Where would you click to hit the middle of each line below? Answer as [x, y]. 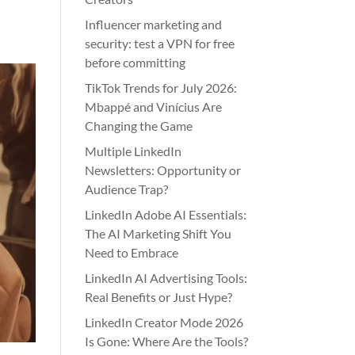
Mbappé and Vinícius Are [154, 107]
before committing [136, 62]
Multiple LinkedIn [134, 151]
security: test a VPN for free [160, 43]
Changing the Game [139, 126]
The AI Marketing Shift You [158, 233]
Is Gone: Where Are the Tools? [167, 341]
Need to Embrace [132, 252]
